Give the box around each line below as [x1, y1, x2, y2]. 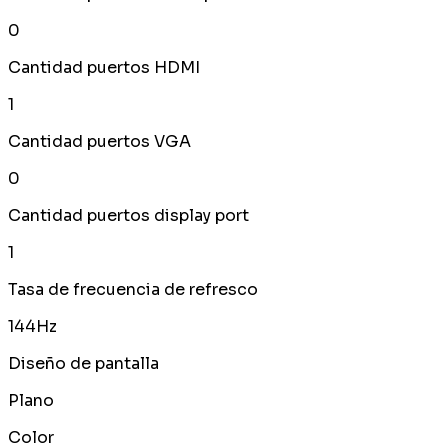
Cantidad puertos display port [8, 205, 249, 227]
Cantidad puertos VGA [8, 131, 191, 153]
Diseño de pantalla [8, 353, 159, 375]
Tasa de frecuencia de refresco [8, 279, 258, 301]
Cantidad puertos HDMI [8, 57, 200, 79]
